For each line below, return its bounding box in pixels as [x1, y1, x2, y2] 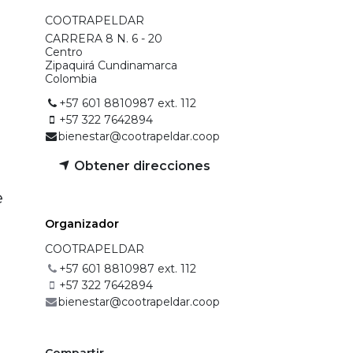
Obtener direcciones [71, 158, 210, 173]
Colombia [45, 71, 97, 86]
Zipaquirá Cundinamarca [45, 58, 177, 72]
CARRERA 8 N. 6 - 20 [45, 31, 162, 46]
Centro [45, 44, 83, 59]
